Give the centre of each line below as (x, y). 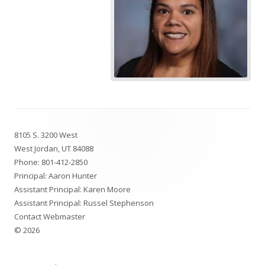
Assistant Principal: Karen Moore (72, 190)
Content (37, 143)
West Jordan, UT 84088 (54, 149)
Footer (33, 122)
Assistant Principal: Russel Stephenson (84, 203)
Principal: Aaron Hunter (56, 176)
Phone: (28, 162)
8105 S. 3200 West (46, 135)
